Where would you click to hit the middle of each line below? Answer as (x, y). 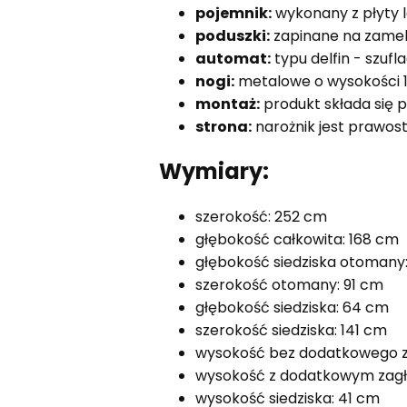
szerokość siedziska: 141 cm (291, 331)
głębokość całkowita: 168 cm (297, 240)
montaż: (227, 104)
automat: (233, 58)
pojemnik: (233, 13)
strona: (223, 126)
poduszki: (232, 35)
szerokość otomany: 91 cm (289, 285)
